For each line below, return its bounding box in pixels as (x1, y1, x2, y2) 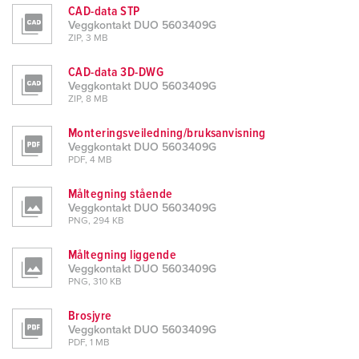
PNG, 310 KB (68, 277, 122, 288)
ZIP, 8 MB (68, 95, 108, 105)
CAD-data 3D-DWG (68, 66, 164, 79)
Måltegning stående (68, 188, 173, 201)
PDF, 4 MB (68, 155, 112, 166)
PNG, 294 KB (68, 216, 124, 227)
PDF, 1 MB (68, 338, 110, 349)
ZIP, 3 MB (68, 34, 108, 44)
